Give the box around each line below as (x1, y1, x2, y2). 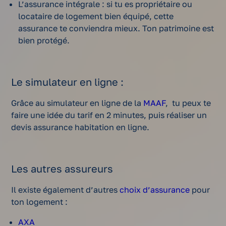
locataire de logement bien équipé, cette (18, 11, 174, 22)
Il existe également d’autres (11, 185, 120, 195)
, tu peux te (165, 98, 211, 108)
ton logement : (11, 197, 68, 207)
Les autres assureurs (11, 162, 114, 175)
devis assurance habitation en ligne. (11, 122, 150, 133)
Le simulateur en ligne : (11, 76, 124, 88)
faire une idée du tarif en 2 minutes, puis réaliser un (11, 110, 207, 121)
